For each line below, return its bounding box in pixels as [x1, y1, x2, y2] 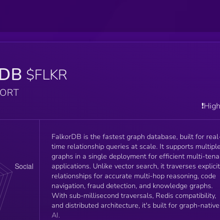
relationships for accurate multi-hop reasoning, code [51, 170, 216, 181]
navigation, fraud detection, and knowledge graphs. [51, 180, 213, 191]
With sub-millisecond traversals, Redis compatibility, [51, 190, 216, 200]
